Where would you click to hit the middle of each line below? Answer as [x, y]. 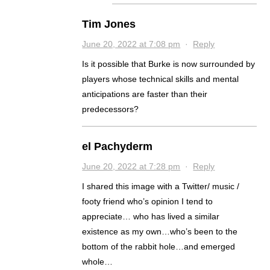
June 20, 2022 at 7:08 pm [131, 44]
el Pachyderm [118, 146]
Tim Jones [109, 24]
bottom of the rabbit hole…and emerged [159, 246]
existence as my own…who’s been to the [160, 231]
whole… [98, 262]
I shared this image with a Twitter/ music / [161, 186]
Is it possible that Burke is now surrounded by [169, 64]
